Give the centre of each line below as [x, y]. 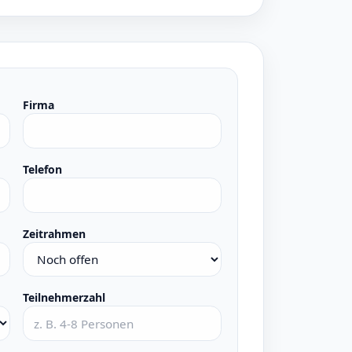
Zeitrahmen [54, 233]
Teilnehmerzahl [64, 298]
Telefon [42, 169]
